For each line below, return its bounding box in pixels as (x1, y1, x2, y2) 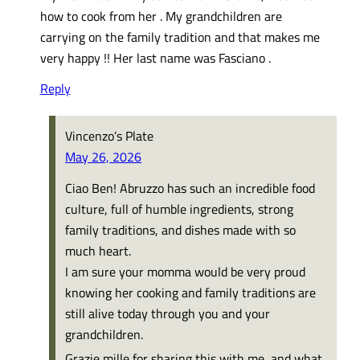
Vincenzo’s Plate (65, 125, 154, 146)
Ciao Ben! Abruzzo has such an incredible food (65, 177, 316, 198)
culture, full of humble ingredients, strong (65, 198, 294, 219)
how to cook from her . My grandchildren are (39, 5, 282, 26)
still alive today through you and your (65, 302, 271, 323)
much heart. (65, 239, 132, 260)
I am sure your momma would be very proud (65, 260, 306, 281)
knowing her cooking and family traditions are (65, 281, 317, 302)
